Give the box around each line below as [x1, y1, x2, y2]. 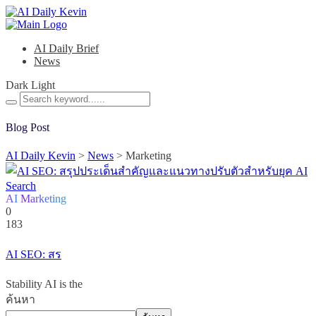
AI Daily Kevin [6, 149, 75, 162]
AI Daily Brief [34, 42, 99, 54]
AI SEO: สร [6, 248, 61, 260]
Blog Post [6, 121, 49, 134]
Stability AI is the [6, 278, 83, 291]
